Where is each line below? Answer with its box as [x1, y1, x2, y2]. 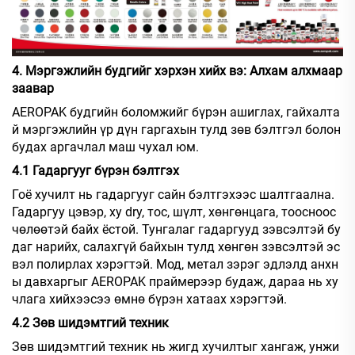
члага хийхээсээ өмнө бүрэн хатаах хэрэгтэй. [12, 291, 287, 307]
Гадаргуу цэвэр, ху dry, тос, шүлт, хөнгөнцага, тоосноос [12, 204, 336, 219]
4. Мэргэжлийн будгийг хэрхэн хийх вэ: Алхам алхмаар [12, 63, 342, 78]
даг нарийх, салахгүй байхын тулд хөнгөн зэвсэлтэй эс [12, 239, 340, 254]
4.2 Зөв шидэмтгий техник [12, 315, 169, 330]
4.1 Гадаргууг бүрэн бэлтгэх [12, 162, 179, 178]
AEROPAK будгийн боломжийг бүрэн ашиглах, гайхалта [12, 104, 340, 120]
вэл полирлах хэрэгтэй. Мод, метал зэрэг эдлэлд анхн [12, 256, 338, 272]
